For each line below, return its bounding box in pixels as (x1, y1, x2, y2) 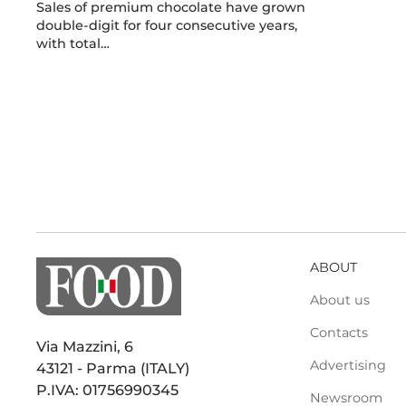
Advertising (309, 356, 386, 373)
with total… (36, 34, 111, 52)
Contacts (309, 324, 368, 341)
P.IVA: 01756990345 (36, 382, 179, 400)
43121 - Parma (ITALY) (36, 360, 190, 378)
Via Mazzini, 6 (36, 338, 134, 356)
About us (309, 291, 370, 308)
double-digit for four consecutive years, (36, 16, 298, 34)
